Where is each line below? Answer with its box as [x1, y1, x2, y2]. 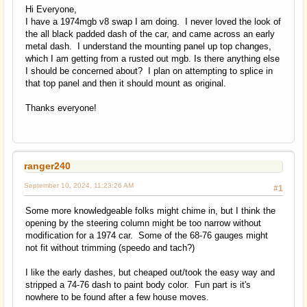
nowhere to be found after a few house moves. [25, 292, 209, 303]
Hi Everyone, [25, 4, 82, 15]
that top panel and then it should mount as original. [25, 78, 226, 89]
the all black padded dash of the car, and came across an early [25, 29, 275, 40]
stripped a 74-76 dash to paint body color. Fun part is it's [25, 280, 251, 291]
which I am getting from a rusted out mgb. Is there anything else [25, 53, 280, 64]
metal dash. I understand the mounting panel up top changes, [25, 41, 271, 52]
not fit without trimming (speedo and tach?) [25, 243, 195, 254]
